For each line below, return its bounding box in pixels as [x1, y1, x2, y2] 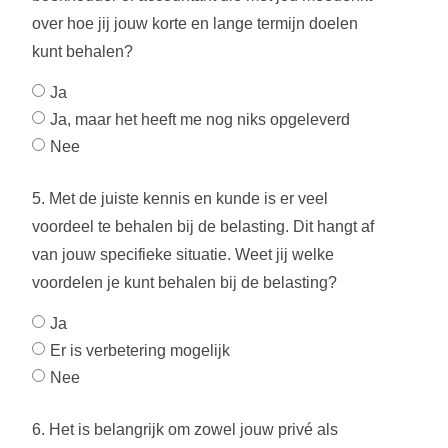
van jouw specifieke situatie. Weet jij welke [32, 246, 334, 263]
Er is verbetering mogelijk [50, 341, 230, 359]
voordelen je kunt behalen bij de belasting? [32, 274, 337, 291]
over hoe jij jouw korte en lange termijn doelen [32, 15, 358, 32]
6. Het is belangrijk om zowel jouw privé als [32, 421, 338, 438]
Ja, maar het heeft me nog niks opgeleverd [50, 110, 350, 128]
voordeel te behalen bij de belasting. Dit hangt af [32, 218, 374, 235]
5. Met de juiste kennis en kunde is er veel [32, 190, 328, 207]
